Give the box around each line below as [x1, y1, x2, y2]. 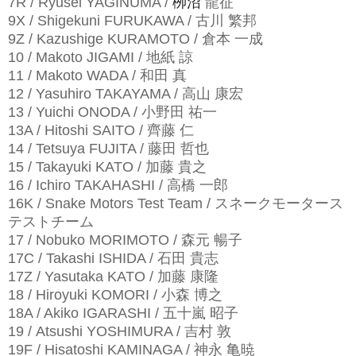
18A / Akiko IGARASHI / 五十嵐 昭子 [8, 304, 238, 321]
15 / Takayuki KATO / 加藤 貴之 [8, 158, 207, 175]
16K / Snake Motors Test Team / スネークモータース [8, 195, 343, 211]
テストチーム [8, 213, 94, 230]
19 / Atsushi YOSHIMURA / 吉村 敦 [8, 323, 231, 339]
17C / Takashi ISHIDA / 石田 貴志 [8, 250, 219, 266]
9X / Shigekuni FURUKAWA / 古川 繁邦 [8, 12, 257, 29]
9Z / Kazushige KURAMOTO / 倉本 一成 [8, 30, 263, 47]
